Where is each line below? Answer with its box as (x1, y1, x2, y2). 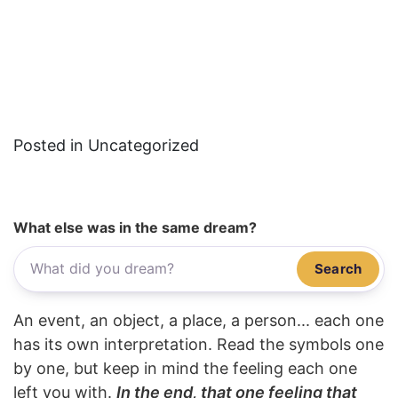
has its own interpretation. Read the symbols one (13, 334, 384, 354)
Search (314, 259, 362, 277)
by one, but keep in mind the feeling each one (13, 358, 357, 378)
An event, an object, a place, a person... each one (13, 310, 384, 330)
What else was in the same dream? (13, 219, 257, 237)
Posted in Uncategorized (13, 136, 199, 155)
